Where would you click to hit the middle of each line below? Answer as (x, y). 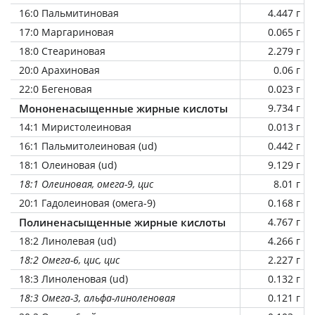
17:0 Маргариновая (66, 32)
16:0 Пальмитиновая (69, 13)
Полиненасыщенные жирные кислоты (122, 222)
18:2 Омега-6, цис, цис (69, 259)
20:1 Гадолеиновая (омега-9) (87, 202)
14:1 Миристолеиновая (75, 127)
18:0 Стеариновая (62, 51)
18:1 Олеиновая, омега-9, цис (86, 184)
